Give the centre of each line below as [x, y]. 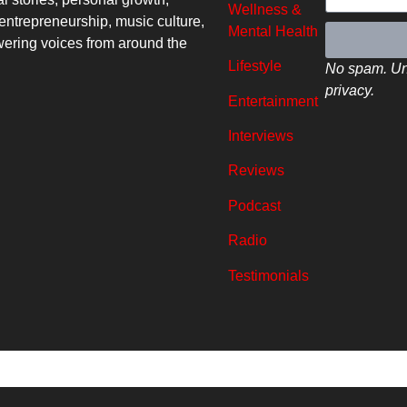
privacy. [349, 91]
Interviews [260, 135]
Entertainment [273, 101]
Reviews [256, 171]
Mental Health [273, 31]
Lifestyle [254, 66]
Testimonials [268, 275]
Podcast [254, 205]
